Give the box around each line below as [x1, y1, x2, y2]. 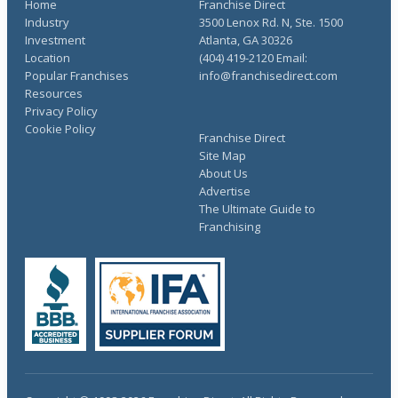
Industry [25, 14, 69, 30]
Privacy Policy [25, 103, 98, 119]
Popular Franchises [25, 68, 129, 84]
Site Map [199, 147, 246, 163]
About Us [199, 165, 248, 181]
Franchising [199, 219, 260, 235]
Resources [25, 85, 83, 101]
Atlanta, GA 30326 [199, 32, 292, 48]
